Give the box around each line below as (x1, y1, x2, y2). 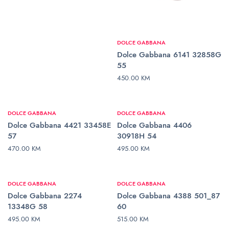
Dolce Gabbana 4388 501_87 (117, 190, 220, 201)
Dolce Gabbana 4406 (117, 119, 192, 131)
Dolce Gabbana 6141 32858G (117, 49, 221, 60)
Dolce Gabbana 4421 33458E (8, 119, 111, 131)
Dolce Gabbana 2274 (8, 190, 82, 201)
